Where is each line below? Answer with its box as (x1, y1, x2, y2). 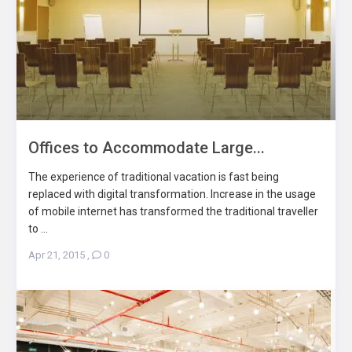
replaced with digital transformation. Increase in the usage (27, 188, 316, 201)
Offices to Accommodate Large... (27, 138, 265, 158)
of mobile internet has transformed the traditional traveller (27, 205, 318, 218)
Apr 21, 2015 (27, 249, 85, 262)
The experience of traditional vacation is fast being (27, 170, 279, 184)
